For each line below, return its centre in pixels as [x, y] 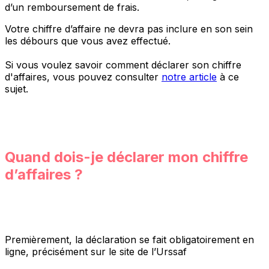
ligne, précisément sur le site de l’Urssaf [96, 252]
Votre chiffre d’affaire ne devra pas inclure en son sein [129, 29]
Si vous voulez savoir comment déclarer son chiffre [123, 65]
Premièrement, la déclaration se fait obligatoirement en [129, 240]
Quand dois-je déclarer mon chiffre [126, 157]
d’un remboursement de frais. [72, 8]
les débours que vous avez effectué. [88, 41]
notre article [189, 77]
